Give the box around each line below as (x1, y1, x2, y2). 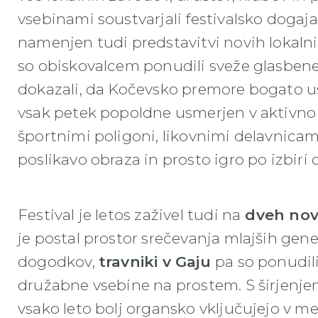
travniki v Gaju (98, 253, 215, 270)
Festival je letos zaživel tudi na (18, 206, 241, 224)
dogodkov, (18, 253, 99, 270)
